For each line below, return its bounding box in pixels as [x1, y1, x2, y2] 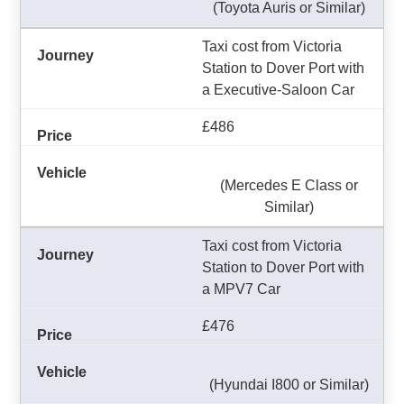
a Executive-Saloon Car [202, 82, 354, 97]
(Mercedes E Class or [219, 178, 358, 193]
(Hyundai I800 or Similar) [208, 377, 369, 392]
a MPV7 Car [202, 281, 280, 297]
